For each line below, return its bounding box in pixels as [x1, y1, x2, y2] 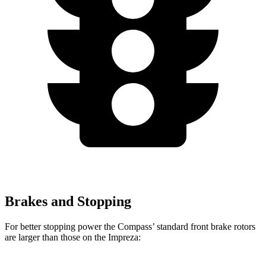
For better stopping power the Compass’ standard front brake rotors [5, 221, 255, 232]
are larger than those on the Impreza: [5, 232, 141, 242]
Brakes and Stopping [5, 193, 131, 209]
